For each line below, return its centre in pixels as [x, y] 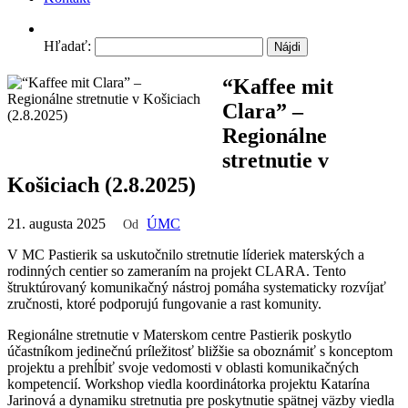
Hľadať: [67, 46]
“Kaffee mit [278, 86]
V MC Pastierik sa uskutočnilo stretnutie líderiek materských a [186, 254]
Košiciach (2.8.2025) [102, 184]
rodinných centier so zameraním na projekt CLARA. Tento [177, 270]
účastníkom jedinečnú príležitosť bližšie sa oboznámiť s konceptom [200, 351]
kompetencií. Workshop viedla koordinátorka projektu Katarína [189, 383]
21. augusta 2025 [58, 223]
